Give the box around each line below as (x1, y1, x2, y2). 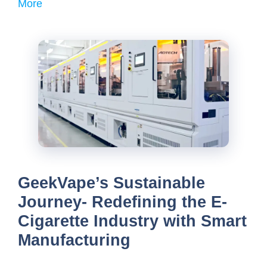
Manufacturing (18, 231, 131, 249)
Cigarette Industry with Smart (18, 212, 247, 230)
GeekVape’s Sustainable (18, 174, 205, 192)
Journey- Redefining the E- (18, 193, 227, 211)
